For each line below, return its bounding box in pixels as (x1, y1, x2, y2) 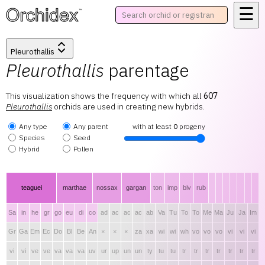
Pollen (73, 144, 93, 153)
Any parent (73, 122, 108, 131)
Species (19, 133, 45, 142)
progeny (177, 122, 205, 131)
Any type (19, 122, 47, 131)
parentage (104, 59, 189, 82)
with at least (132, 122, 173, 131)
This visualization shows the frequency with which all (6, 91, 202, 101)
